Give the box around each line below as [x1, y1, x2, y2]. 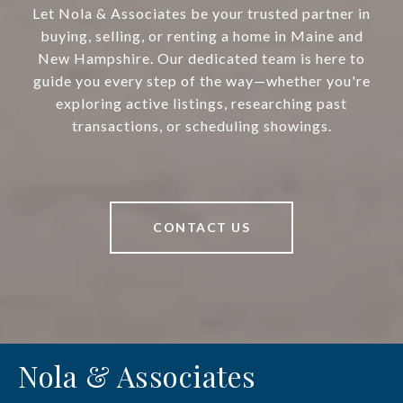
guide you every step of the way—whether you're [32, 72, 371, 90]
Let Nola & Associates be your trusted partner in [32, 4, 371, 22]
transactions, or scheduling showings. [71, 117, 332, 135]
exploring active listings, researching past [56, 94, 347, 112]
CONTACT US [153, 219, 250, 236]
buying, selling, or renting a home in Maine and [40, 27, 363, 45]
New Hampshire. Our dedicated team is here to [38, 49, 365, 67]
